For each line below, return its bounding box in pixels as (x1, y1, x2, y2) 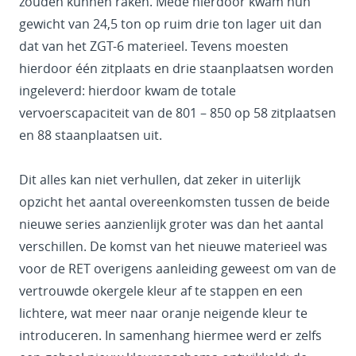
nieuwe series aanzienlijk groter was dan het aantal (19, 215, 323, 233)
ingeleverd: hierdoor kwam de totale (19, 81, 236, 99)
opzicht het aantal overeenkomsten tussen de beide (19, 192, 330, 211)
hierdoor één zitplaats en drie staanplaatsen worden (19, 59, 334, 77)
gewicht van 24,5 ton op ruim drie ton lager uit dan (19, 14, 322, 33)
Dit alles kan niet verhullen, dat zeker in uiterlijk (19, 170, 300, 188)
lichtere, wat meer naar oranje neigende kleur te (19, 304, 308, 322)
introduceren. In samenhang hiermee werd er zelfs (19, 326, 322, 344)
